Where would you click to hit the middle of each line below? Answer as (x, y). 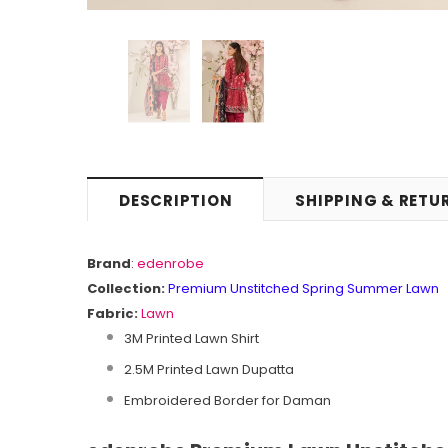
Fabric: (112, 313)
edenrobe (170, 263)
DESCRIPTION (176, 200)
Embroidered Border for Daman (227, 400)
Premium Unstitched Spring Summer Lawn (303, 288)
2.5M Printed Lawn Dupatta (209, 369)
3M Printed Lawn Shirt (191, 338)
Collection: (126, 288)
